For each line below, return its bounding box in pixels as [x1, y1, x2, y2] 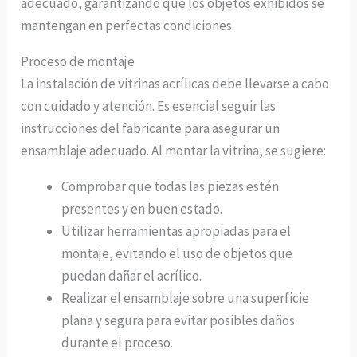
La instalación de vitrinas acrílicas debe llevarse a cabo [21, 75, 330, 93]
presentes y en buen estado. [61, 200, 223, 218]
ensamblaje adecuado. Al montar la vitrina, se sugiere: [21, 142, 327, 160]
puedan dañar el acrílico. [61, 267, 202, 285]
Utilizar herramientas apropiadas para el [61, 222, 292, 241]
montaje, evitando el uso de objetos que [61, 245, 293, 263]
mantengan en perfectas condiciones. [21, 17, 235, 35]
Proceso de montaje [21, 53, 135, 71]
